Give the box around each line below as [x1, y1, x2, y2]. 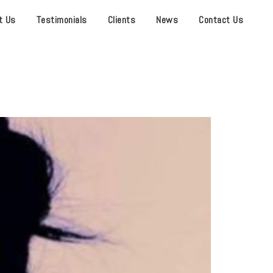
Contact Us [199, 13, 243, 26]
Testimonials [36, 13, 87, 26]
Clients [107, 13, 135, 26]
